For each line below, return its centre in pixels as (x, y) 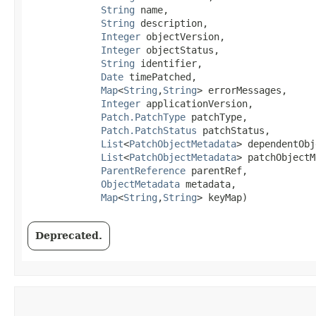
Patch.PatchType (143, 117)
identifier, (169, 63)
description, (171, 23)
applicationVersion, (197, 103)
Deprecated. (69, 235)
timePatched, (160, 77)
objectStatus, (180, 50)
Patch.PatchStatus (149, 130)
